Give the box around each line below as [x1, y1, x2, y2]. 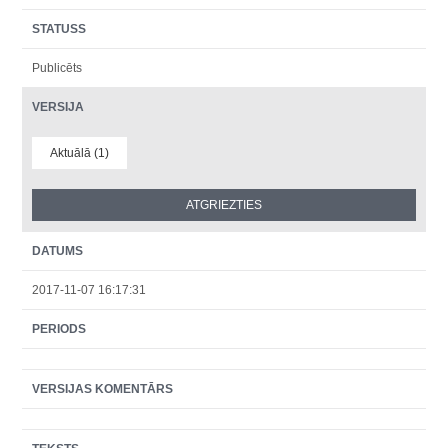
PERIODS [32, 322, 87, 336]
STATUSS [32, 22, 87, 36]
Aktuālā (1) [50, 146, 110, 160]
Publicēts [32, 61, 83, 75]
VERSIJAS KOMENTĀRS [32, 382, 174, 396]
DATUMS [32, 244, 84, 258]
